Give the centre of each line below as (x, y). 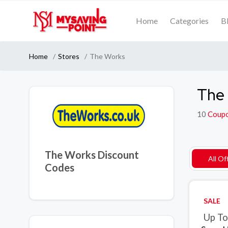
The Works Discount (92, 155)
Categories (189, 21)
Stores (69, 56)
